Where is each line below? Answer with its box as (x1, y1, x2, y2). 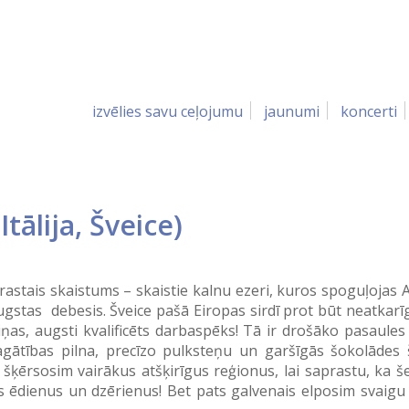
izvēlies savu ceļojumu (92, 101, 243, 121)
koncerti (341, 101, 397, 121)
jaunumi (264, 101, 320, 121)
